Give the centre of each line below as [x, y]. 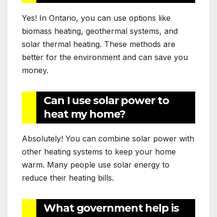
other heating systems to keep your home [99, 151]
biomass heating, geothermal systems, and [100, 31]
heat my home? [85, 114]
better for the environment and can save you [105, 57]
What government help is [111, 208]
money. [35, 70]
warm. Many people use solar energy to [96, 164]
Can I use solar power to [106, 100]
